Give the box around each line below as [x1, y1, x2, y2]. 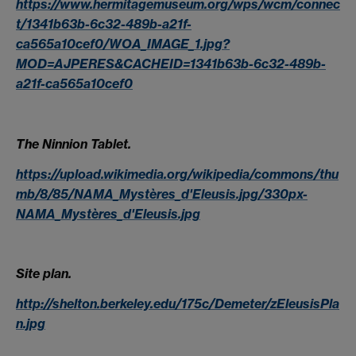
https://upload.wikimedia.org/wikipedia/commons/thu [16, 165, 339, 182]
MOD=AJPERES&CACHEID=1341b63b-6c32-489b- [16, 56, 326, 72]
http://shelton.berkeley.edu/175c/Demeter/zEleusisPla [16, 296, 339, 312]
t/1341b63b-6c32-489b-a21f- [16, 16, 192, 33]
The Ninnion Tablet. [16, 136, 131, 153]
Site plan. [16, 265, 72, 282]
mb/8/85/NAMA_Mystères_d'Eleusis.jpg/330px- [16, 185, 308, 202]
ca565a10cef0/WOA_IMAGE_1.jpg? [16, 36, 230, 52]
